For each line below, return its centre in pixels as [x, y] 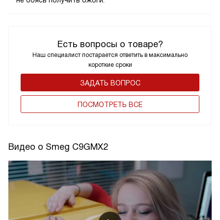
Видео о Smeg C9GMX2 [58, 147]
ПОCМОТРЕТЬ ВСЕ [110, 104]
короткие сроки [110, 65]
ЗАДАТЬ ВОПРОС [110, 83]
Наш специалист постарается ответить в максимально [110, 55]
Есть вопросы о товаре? [110, 44]
